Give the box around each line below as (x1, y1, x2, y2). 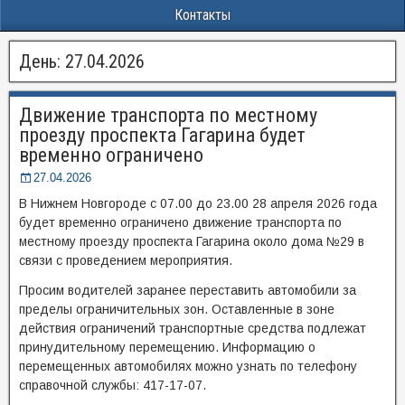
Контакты (174, 6, 231, 24)
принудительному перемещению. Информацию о (19, 340, 316, 354)
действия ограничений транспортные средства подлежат (19, 321, 366, 335)
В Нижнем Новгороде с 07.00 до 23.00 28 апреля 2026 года (19, 196, 377, 211)
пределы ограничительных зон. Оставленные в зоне (19, 302, 334, 316)
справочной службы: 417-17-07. (19, 378, 206, 392)
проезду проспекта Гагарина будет (19, 124, 306, 146)
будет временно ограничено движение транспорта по (19, 215, 342, 230)
